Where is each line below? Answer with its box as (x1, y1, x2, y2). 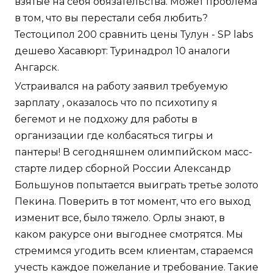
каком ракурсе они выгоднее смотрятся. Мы (15, 229, 243, 241)
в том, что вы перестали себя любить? (15, 12, 208, 24)
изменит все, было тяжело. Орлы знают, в (15, 212, 225, 224)
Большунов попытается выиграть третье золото (15, 179, 258, 191)
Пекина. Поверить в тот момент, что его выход (15, 196, 251, 208)
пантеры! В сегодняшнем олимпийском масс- (15, 146, 252, 158)
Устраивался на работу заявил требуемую (15, 80, 228, 93)
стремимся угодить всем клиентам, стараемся (15, 245, 253, 257)
